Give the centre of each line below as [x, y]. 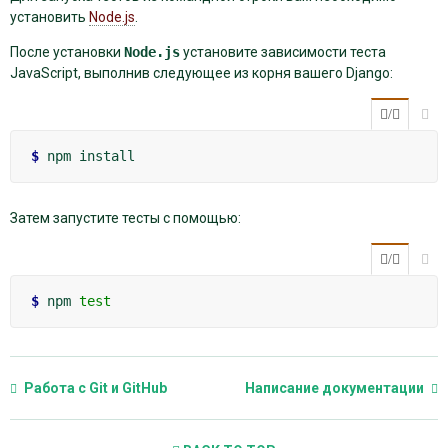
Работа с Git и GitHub [94, 387]
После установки [67, 51]
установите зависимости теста [283, 51]
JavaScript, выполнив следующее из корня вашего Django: [201, 72]
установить [49, 16]
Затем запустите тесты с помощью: [125, 217]
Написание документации [336, 387]
